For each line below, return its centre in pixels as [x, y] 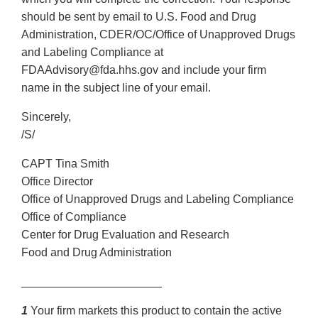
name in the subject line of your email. [116, 88]
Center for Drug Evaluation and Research [125, 235]
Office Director [57, 182]
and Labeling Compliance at [92, 53]
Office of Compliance [74, 217]
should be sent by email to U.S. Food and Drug [139, 17]
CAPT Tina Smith [65, 164]
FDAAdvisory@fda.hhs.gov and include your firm [144, 70]
